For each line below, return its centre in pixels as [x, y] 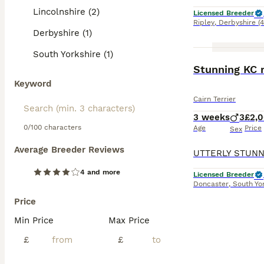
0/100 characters [52, 127]
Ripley [204, 22]
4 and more [100, 172]
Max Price [129, 220]
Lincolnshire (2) [66, 12]
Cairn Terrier [214, 99]
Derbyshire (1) [62, 33]
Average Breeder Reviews [69, 150]
